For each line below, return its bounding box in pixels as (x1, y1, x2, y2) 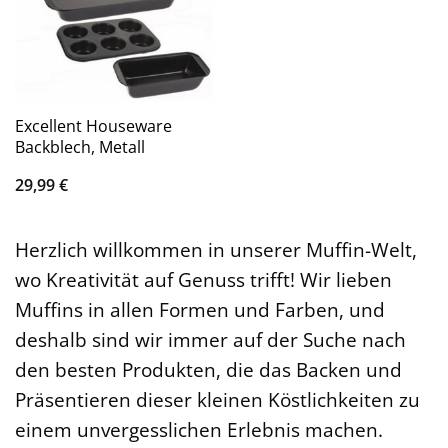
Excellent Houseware (14, 115, 172, 138)
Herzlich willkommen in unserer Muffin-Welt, (15, 236, 417, 264)
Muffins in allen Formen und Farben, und (15, 296, 385, 324)
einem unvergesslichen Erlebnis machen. (15, 416, 383, 444)
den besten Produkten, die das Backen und (15, 356, 402, 384)
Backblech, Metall (14, 136, 145, 159)
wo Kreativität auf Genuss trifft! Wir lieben (15, 266, 392, 294)
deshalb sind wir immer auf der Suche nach (15, 326, 406, 354)
